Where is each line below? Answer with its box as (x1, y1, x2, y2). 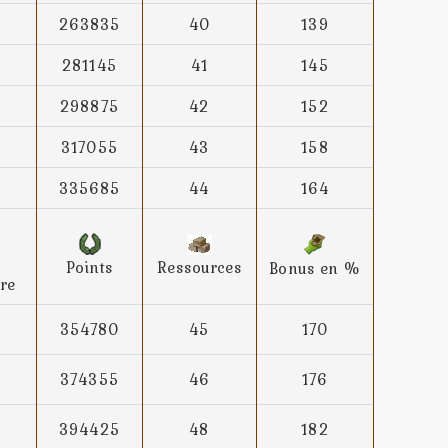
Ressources (157, 255, 242, 280)
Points (66, 255, 113, 280)
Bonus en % (269, 256, 361, 281)
